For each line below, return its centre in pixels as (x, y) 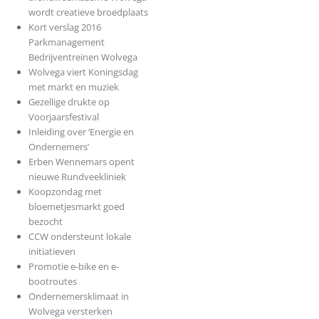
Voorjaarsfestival (63, 117)
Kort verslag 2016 (64, 27)
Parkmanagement (66, 42)
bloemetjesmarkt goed (76, 207)
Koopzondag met (65, 192)
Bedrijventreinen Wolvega (83, 57)
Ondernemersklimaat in (78, 297)
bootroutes (52, 282)
